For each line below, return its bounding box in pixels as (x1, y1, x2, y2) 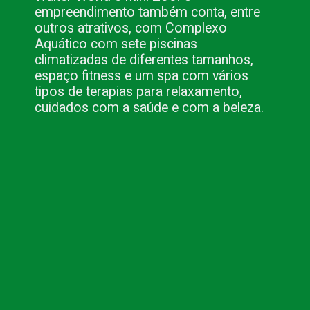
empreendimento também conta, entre (35, 4, 261, 21)
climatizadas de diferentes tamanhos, (35, 52, 254, 69)
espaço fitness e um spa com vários (35, 68, 249, 84)
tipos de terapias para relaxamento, (35, 84, 243, 100)
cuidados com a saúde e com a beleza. (35, 100, 264, 116)
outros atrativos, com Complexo (35, 20, 228, 37)
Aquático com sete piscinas (35, 36, 198, 53)
